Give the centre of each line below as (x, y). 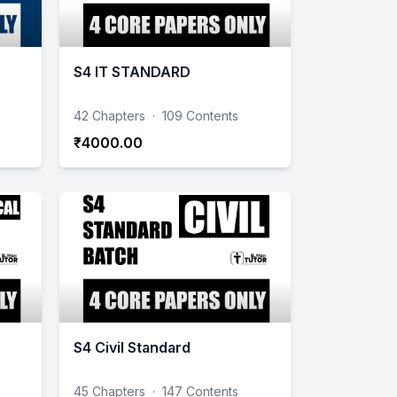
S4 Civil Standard (132, 348)
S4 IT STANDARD (132, 72)
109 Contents (200, 116)
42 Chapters (109, 116)
